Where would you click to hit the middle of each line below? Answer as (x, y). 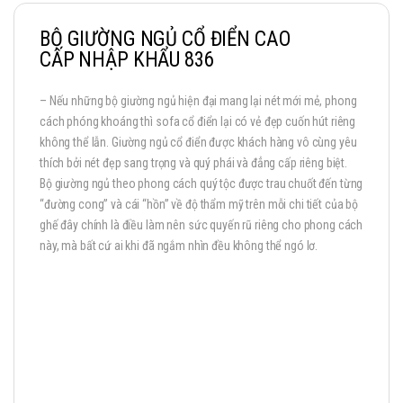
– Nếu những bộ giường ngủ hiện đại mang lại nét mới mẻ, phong (198, 101)
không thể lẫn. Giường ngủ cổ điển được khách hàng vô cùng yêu (198, 143)
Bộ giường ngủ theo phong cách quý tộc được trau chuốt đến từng (201, 184)
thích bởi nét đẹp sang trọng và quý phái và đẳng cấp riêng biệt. (194, 163)
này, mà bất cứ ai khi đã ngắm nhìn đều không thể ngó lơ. (179, 246)
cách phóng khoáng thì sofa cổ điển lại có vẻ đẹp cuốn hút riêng (198, 122)
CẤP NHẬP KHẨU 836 (127, 60)
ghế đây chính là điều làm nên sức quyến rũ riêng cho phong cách (201, 225)
